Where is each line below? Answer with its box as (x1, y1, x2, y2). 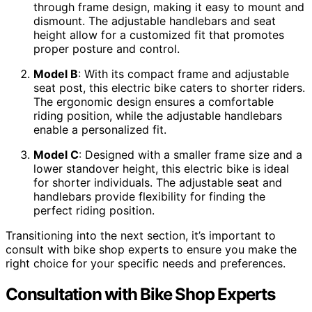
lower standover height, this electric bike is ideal (33, 162, 289, 176)
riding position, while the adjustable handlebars (33, 109, 282, 123)
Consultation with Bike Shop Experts (6, 284, 275, 305)
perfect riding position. (33, 203, 155, 218)
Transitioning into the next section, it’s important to (6, 228, 276, 243)
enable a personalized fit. (33, 123, 166, 137)
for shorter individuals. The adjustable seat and (33, 175, 282, 190)
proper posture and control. (33, 42, 180, 56)
